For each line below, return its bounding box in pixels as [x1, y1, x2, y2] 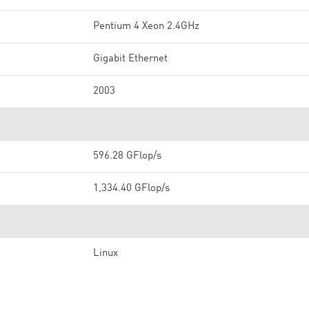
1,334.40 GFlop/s [93, 183, 170, 194]
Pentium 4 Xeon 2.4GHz [93, 21, 199, 32]
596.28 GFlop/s [93, 151, 161, 161]
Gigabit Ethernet [93, 54, 168, 64]
